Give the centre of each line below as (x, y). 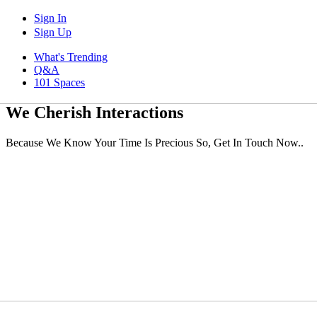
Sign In (50, 18)
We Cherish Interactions (94, 112)
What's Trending (71, 57)
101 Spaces (59, 82)
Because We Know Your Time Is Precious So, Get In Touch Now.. (155, 142)
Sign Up (53, 32)
